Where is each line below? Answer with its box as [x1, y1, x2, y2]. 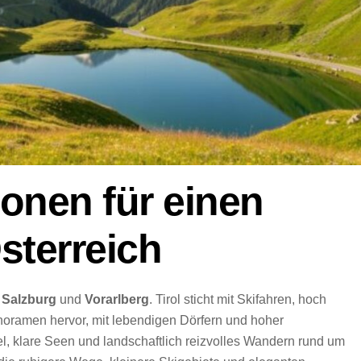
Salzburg [2, 292, 56, 306]
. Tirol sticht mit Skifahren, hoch [149, 292, 326, 306]
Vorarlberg [85, 292, 149, 306]
